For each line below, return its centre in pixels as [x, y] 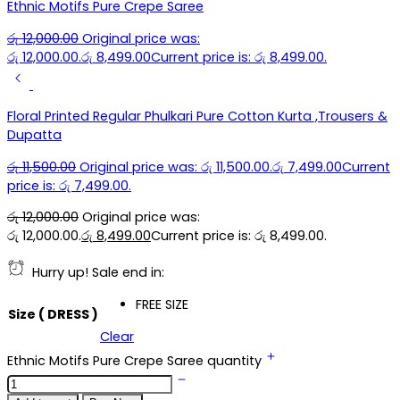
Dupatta [34, 135]
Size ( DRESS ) [53, 314]
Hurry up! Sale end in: [95, 272]
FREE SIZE [162, 304]
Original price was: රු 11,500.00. [176, 167]
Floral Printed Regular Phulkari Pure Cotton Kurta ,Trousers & [197, 116]
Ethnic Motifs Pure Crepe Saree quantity [136, 360]
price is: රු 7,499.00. [69, 185]
